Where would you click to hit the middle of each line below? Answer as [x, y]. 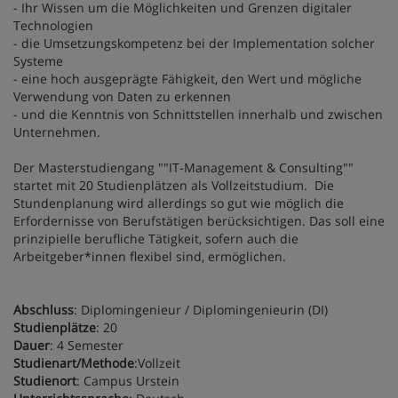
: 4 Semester [88, 345]
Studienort [45, 380]
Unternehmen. [57, 131]
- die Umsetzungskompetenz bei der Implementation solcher [194, 43]
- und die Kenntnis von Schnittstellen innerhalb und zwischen [198, 114]
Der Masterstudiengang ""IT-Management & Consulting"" [183, 167]
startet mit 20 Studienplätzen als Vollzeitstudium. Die [174, 185]
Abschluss [44, 309]
